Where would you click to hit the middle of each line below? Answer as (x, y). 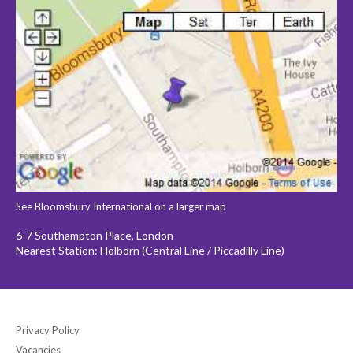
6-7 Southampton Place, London (95, 236)
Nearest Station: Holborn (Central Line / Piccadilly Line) (150, 251)
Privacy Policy (48, 331)
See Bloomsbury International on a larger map (121, 207)
